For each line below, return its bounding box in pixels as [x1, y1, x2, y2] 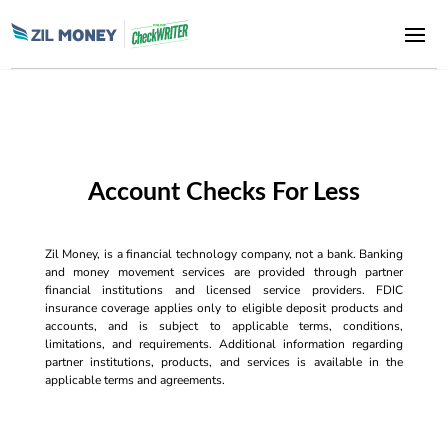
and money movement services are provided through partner [44, 264, 404, 280]
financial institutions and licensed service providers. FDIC [44, 282, 404, 298]
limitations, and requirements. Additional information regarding [44, 336, 404, 352]
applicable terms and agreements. [44, 372, 225, 388]
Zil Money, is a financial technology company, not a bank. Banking [44, 246, 404, 262]
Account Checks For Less [87, 180, 360, 205]
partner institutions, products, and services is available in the [44, 354, 404, 370]
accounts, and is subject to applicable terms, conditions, [44, 318, 404, 334]
